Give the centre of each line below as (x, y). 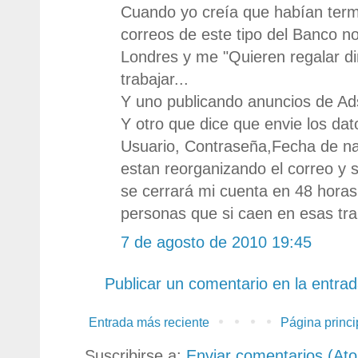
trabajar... (155, 79)
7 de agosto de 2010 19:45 (216, 242)
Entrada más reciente (149, 322)
